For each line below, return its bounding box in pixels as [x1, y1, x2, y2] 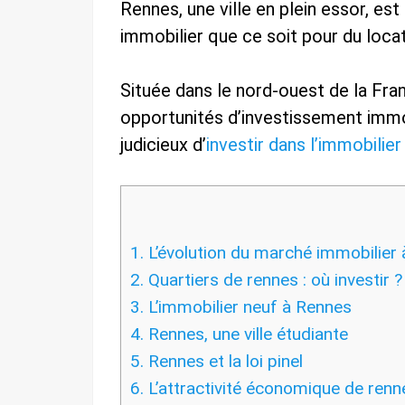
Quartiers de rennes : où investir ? [144, 269, 402, 291]
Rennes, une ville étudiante [144, 324, 348, 345]
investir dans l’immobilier [206, 134, 401, 156]
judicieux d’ [120, 134, 206, 156]
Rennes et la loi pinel [144, 351, 303, 372]
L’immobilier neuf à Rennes [144, 297, 352, 318]
